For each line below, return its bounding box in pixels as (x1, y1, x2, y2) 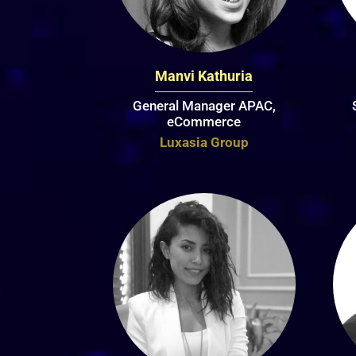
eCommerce (167, 114, 242, 130)
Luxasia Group (159, 134, 249, 151)
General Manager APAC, (132, 98, 276, 114)
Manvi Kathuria (155, 68, 253, 85)
